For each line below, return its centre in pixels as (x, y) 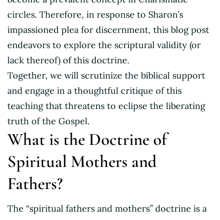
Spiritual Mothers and (82, 161)
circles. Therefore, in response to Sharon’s (95, 14)
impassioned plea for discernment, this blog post (108, 29)
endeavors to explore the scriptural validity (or (104, 45)
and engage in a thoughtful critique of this (95, 90)
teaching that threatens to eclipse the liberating (106, 106)
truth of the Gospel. (48, 121)
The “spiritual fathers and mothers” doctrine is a (107, 208)
